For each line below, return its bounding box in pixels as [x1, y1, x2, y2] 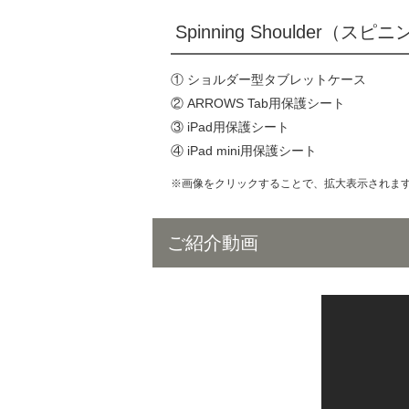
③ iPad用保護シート [171, 120, 289, 134]
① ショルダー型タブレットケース [171, 72, 366, 87]
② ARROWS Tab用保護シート [171, 96, 345, 110]
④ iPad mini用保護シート [171, 143, 317, 158]
